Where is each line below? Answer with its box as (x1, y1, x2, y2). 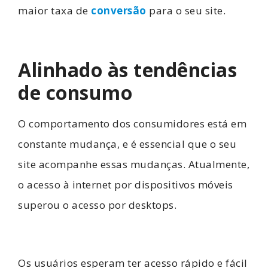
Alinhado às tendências (18, 56, 237, 83)
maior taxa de (18, 4, 91, 18)
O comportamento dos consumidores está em (18, 116, 246, 130)
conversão (91, 4, 147, 18)
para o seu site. (146, 4, 226, 18)
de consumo (18, 79, 132, 105)
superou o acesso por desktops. (18, 197, 179, 212)
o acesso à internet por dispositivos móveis (18, 177, 233, 191)
